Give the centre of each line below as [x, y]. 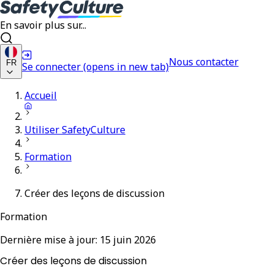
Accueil [41, 95]
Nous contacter [204, 61]
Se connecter [51, 66]
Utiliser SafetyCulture [75, 130]
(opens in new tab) [126, 66]
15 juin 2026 [128, 240]
